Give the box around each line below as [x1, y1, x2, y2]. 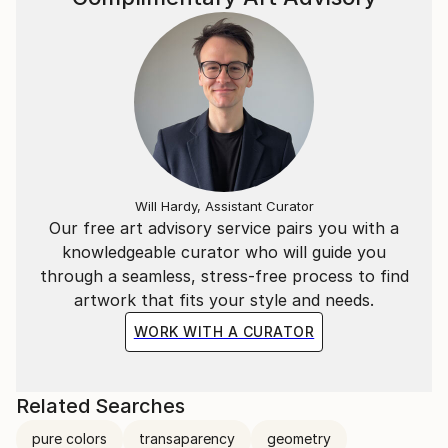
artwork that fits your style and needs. [74, 289, 374, 310]
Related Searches [16, 393, 185, 418]
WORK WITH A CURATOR [133, 322, 315, 340]
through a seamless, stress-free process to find [39, 265, 409, 286]
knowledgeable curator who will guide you [62, 241, 386, 262]
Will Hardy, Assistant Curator [134, 197, 314, 214]
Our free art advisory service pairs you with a [49, 217, 399, 238]
